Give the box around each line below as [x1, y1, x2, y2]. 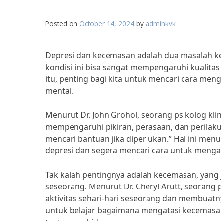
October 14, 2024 [79, 19, 134, 28]
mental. [45, 85, 74, 96]
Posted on [45, 19, 79, 28]
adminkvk [146, 19, 176, 28]
